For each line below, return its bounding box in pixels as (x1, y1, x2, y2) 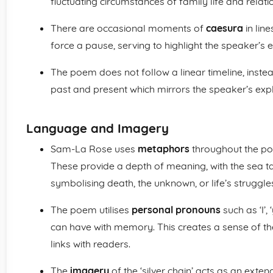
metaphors (138, 143, 190, 155)
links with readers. (51, 238, 130, 250)
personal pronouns (132, 204, 221, 216)
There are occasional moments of (51, 22, 206, 34)
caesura (206, 22, 243, 34)
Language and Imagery (26, 121, 169, 136)
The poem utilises (51, 204, 132, 216)
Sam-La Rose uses (51, 143, 138, 155)
